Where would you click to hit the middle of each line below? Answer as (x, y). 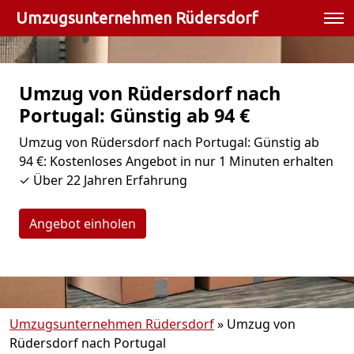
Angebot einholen (83, 224)
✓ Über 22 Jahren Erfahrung (103, 180)
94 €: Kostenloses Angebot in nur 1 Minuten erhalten (176, 161)
